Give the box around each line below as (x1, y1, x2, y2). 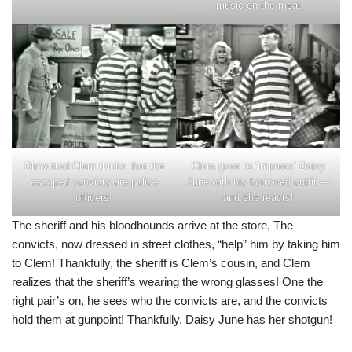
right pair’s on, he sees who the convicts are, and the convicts (12, 293, 328, 307)
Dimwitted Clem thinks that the (24, 159, 164, 172)
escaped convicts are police (30, 175, 158, 188)
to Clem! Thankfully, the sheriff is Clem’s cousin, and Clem (12, 255, 310, 269)
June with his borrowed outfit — (186, 175, 330, 188)
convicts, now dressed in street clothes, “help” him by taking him (12, 236, 340, 251)
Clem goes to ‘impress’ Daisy (191, 159, 325, 172)
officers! (75, 191, 112, 203)
